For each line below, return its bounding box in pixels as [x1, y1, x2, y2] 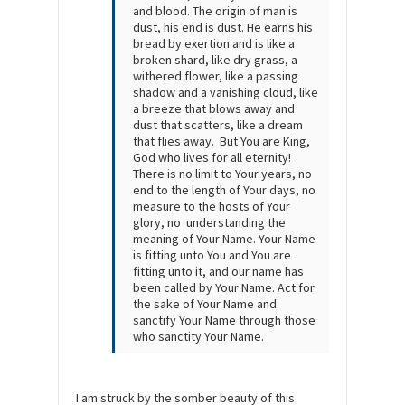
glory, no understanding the [133, 214, 286, 231]
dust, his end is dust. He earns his [133, 19, 313, 36]
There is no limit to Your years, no [133, 165, 312, 183]
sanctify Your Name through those [133, 312, 316, 329]
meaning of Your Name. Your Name [133, 231, 316, 248]
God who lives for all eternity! [133, 149, 291, 166]
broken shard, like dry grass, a [133, 52, 297, 69]
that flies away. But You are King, [133, 133, 310, 150]
